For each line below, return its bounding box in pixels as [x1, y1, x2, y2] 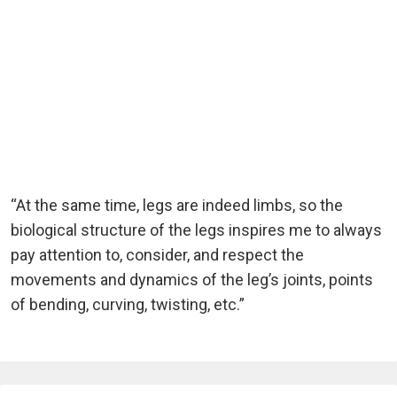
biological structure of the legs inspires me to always [11, 221, 382, 240]
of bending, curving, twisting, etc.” [11, 295, 245, 315]
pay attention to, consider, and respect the [11, 245, 304, 265]
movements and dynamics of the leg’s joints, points [11, 270, 373, 290]
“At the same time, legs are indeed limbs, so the [11, 196, 343, 215]
